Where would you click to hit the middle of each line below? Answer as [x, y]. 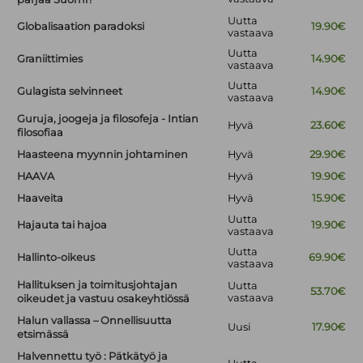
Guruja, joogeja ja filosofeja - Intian [108, 119]
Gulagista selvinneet [70, 92]
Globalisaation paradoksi [81, 27]
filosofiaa [41, 133]
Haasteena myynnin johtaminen [103, 155]
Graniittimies [50, 59]
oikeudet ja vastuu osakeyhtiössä [104, 299]
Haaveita [41, 199]
